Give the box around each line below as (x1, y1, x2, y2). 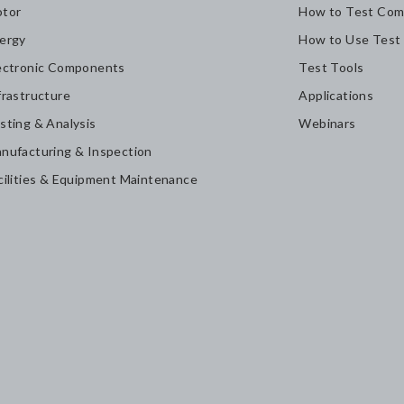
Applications (298, 87, 374, 104)
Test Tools (298, 60, 364, 76)
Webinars (298, 115, 356, 132)
